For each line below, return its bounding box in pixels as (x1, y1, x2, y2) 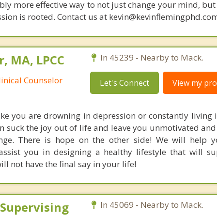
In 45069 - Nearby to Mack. (100, 199, 203, 210)
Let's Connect (99, 77, 149, 88)
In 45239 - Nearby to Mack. (100, 52, 203, 63)
